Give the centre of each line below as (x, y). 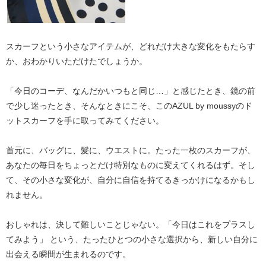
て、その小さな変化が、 (52, 180)
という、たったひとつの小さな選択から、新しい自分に (153, 239)
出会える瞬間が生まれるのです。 (68, 254)
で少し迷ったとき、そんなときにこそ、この (89, 106)
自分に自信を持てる (135, 180)
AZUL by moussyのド (212, 106)
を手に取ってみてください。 (110, 121)
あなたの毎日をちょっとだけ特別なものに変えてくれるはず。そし (131, 165)
